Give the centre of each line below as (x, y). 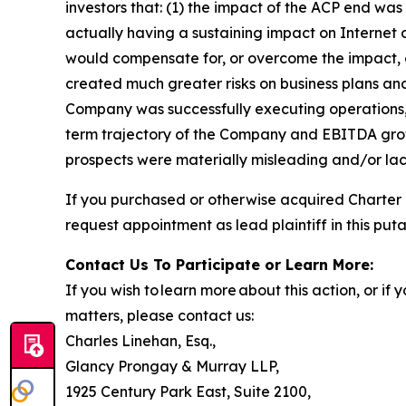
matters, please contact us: (159, 316)
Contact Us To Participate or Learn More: (219, 265)
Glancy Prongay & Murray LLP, (172, 367)
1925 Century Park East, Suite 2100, (188, 392)
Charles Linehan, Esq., (140, 341)
